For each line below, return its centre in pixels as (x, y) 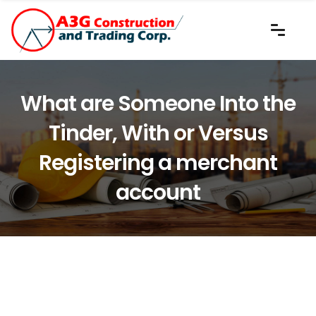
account (158, 192)
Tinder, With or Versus (158, 133)
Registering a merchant (158, 163)
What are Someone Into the (158, 103)
